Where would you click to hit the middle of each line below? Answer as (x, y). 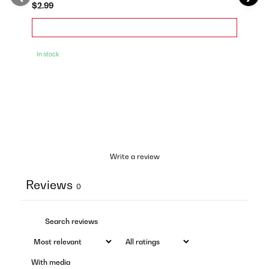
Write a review (134, 156)
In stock (48, 54)
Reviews (49, 185)
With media (51, 262)
